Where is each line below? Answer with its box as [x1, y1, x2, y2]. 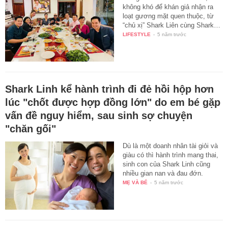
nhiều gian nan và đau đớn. [123, 169, 204, 178]
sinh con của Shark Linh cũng [123, 160, 211, 168]
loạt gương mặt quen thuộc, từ [123, 12, 214, 20]
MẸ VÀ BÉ [123, 180, 148, 186]
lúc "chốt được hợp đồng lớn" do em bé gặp [5, 97, 220, 108]
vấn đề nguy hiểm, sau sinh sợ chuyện [5, 110, 192, 122]
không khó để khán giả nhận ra [123, 3, 214, 11]
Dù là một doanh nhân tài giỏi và [123, 142, 218, 150]
